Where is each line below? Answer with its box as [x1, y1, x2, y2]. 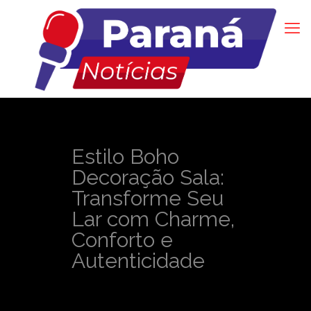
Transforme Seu [72, 186, 224, 210]
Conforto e [72, 228, 173, 252]
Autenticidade [72, 249, 205, 273]
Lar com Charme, [72, 207, 235, 231]
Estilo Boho [72, 144, 179, 169]
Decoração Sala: [72, 165, 224, 190]
